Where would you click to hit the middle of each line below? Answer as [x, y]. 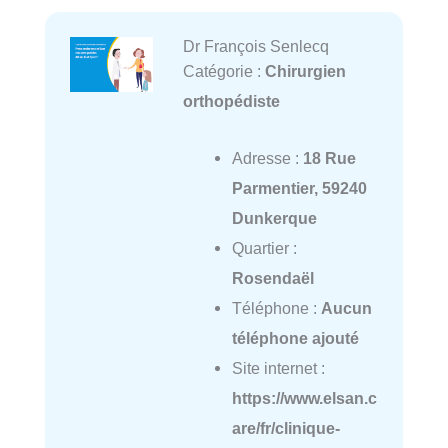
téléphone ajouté [295, 337]
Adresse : [267, 157]
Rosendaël [272, 277]
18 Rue [329, 157]
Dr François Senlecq [255, 46]
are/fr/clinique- [285, 427]
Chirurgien [305, 71]
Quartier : [264, 247]
